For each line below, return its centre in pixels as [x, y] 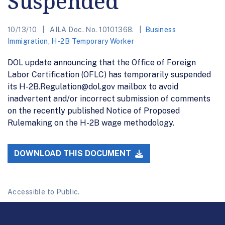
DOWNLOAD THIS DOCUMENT [74, 154]
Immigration [28, 41]
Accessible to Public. [44, 192]
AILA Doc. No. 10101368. [92, 29]
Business [160, 29]
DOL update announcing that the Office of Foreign [102, 62]
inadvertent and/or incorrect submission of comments [109, 98]
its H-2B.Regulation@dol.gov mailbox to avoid [93, 86]
